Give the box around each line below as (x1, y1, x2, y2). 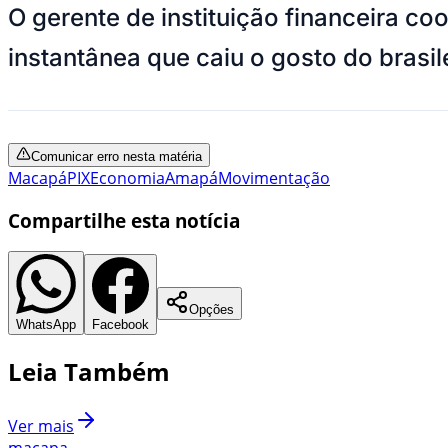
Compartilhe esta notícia (8, 207, 240, 233)
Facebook (92, 317, 149, 333)
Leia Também (8, 355, 170, 389)
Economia (90, 166, 165, 189)
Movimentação (218, 166, 330, 189)
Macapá (8, 166, 67, 189)
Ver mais (8, 415, 74, 438)
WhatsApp (16, 317, 76, 333)
